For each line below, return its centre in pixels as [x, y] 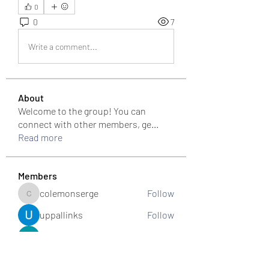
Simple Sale [63, 242]
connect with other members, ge [85, 124]
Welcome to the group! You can [82, 111]
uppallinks [61, 215]
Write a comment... [63, 46]
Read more [40, 137]
